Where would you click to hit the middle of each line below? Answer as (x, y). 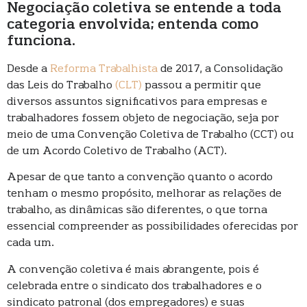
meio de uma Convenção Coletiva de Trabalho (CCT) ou (150, 135)
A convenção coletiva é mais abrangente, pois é (133, 270)
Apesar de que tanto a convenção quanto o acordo (140, 178)
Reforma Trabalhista (104, 69)
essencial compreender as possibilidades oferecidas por (152, 227)
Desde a (28, 69)
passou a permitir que (201, 86)
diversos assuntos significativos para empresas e (137, 102)
